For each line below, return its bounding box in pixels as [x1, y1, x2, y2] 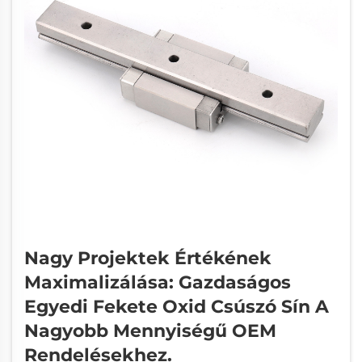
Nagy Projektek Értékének [24, 247, 271, 269]
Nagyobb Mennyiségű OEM [24, 320, 276, 342]
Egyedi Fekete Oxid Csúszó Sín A [24, 296, 329, 318]
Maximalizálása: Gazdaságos [24, 271, 291, 293]
